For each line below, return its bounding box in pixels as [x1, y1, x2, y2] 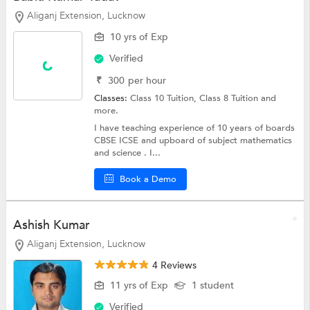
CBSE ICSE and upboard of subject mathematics [94, 134, 293, 147]
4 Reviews [149, 258, 197, 272]
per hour [128, 73, 167, 87]
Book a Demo [120, 172, 177, 185]
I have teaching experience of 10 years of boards [94, 121, 295, 134]
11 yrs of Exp [110, 278, 169, 292]
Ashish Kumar [12, 216, 90, 234]
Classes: [94, 91, 131, 104]
